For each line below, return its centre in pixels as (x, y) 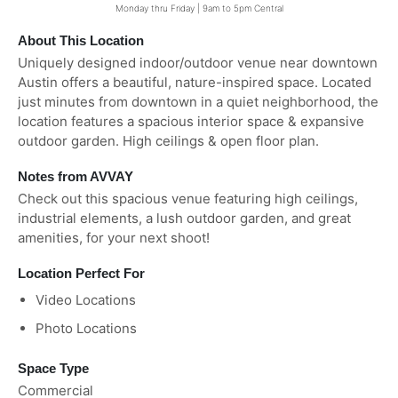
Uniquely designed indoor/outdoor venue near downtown (198, 63)
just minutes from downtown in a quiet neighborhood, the (198, 102)
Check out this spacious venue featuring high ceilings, (188, 199)
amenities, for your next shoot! (114, 238)
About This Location (81, 41)
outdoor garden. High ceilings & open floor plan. (168, 141)
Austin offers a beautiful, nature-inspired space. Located (195, 83)
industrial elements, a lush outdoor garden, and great (184, 219)
